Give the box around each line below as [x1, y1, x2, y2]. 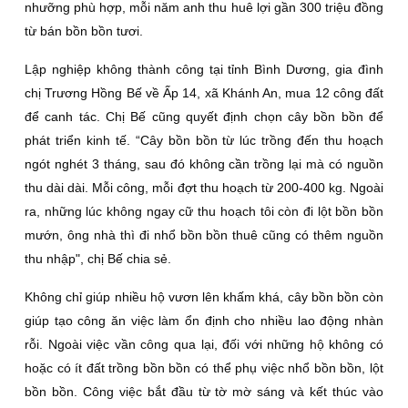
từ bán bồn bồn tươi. [25, 24, 143, 38]
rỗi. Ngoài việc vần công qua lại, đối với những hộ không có [25, 337, 383, 352]
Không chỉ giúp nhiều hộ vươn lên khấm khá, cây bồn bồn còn [25, 290, 383, 304]
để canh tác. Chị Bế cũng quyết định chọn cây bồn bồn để [25, 109, 383, 124]
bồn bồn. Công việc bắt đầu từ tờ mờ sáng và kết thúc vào [25, 384, 383, 399]
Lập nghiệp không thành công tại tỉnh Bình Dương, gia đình [25, 62, 383, 76]
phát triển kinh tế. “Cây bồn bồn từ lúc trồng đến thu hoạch [25, 133, 383, 148]
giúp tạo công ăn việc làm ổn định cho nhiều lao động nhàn [25, 313, 383, 328]
